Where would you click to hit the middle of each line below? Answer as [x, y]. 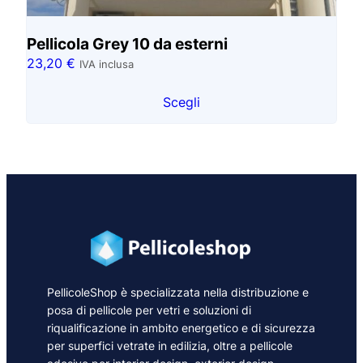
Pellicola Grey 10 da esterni [127, 43]
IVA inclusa [107, 64]
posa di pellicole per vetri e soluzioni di [149, 310]
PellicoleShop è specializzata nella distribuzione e [178, 293]
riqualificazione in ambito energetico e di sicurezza [181, 328]
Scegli [181, 102]
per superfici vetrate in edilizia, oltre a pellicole [170, 346]
